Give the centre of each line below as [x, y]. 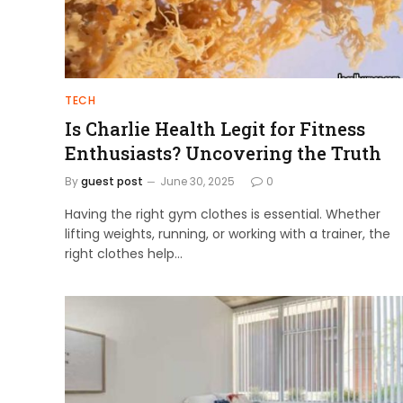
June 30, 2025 [197, 181]
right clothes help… [124, 253]
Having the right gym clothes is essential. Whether [223, 214]
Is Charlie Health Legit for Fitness [215, 128]
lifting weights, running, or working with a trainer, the [228, 233]
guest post [112, 181]
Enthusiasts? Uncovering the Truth [223, 152]
